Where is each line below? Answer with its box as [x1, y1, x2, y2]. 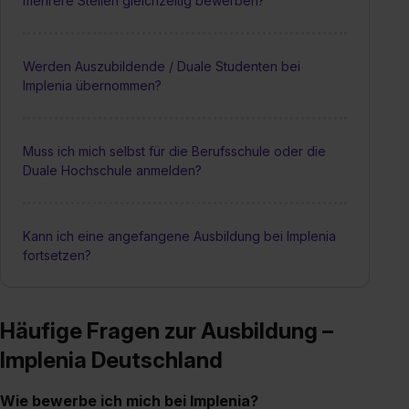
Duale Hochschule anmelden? [23, 162, 202, 178]
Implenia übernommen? [23, 77, 162, 93]
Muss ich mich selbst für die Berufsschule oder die [23, 142, 326, 159]
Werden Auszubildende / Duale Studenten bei [23, 58, 300, 74]
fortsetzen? [23, 246, 91, 263]
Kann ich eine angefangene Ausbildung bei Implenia [23, 227, 336, 244]
